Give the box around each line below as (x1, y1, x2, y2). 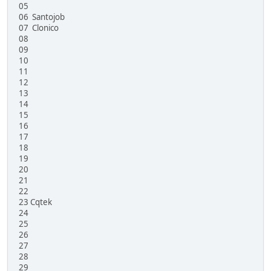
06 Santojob (19, 11, 65, 23)
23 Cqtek (19, 197, 52, 208)
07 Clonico (19, 22, 59, 34)
